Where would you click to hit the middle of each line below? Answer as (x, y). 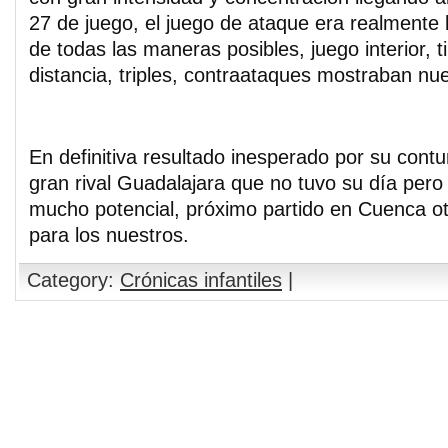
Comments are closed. (125, 342)
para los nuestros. (109, 235)
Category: (73, 280)
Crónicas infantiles (201, 280)
